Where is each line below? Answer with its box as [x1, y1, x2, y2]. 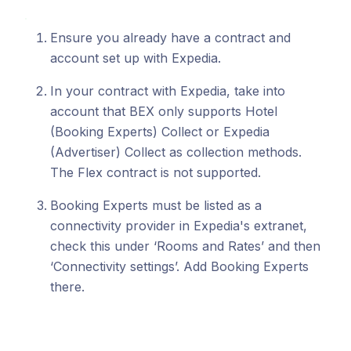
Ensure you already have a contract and [50, 30, 291, 45]
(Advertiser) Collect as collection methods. [50, 144, 302, 160]
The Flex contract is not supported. [50, 165, 261, 180]
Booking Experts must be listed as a [50, 197, 262, 213]
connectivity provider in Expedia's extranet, [50, 218, 307, 233]
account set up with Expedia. [50, 50, 221, 66]
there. [50, 279, 85, 295]
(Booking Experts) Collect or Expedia [50, 124, 270, 139]
